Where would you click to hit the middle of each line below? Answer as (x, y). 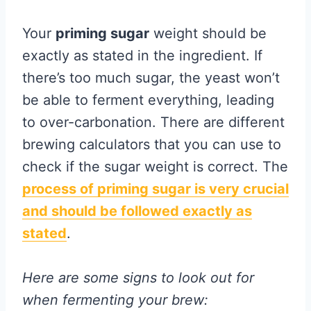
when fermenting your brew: (115, 300)
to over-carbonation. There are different (153, 123)
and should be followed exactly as (137, 211)
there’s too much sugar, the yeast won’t (151, 78)
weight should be (208, 34)
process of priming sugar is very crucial (155, 189)
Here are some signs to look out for (138, 278)
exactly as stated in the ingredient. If (142, 56)
